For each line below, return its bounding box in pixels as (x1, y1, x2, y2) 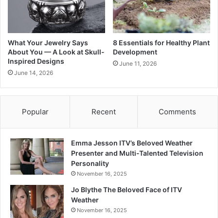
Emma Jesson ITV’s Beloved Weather (71, 138, 193, 147)
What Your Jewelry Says (8, 38, 88, 47)
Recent (91, 107, 116, 116)
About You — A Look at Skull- (8, 47, 105, 56)
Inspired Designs (8, 56, 64, 65)
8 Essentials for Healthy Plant (113, 38, 210, 47)
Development (113, 47, 157, 56)
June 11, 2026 (119, 59, 157, 67)
